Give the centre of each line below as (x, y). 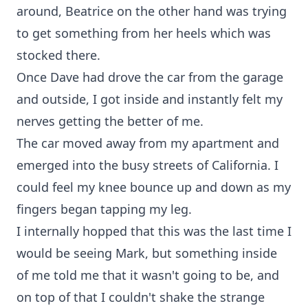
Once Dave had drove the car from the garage (150, 77)
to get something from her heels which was (144, 33)
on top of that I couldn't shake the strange (141, 297)
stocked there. (58, 55)
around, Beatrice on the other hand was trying (152, 11)
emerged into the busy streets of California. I (147, 165)
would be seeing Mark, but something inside (147, 253)
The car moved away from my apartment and (148, 143)
